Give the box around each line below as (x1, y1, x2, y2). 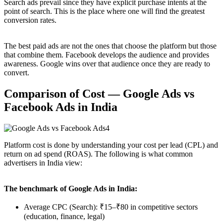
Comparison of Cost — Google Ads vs (4, 87, 194, 100)
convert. (4, 68, 29, 77)
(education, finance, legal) (24, 212, 105, 221)
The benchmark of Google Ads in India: (4, 184, 137, 193)
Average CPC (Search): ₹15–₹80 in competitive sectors (24, 202, 198, 211)
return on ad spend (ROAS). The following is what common (4, 149, 193, 158)
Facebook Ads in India (4, 100, 117, 113)
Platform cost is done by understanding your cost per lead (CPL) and (4, 140, 218, 149)
